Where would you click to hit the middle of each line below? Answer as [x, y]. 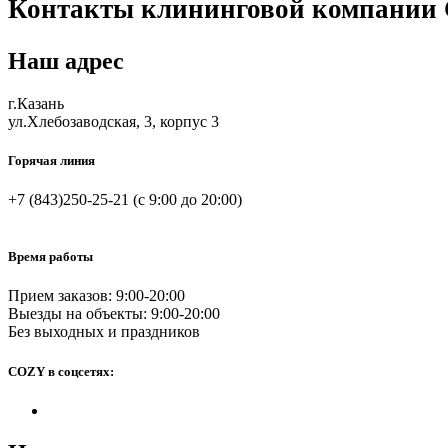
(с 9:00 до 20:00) [187, 200]
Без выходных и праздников [104, 332]
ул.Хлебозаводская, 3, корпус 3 [113, 121]
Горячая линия [51, 160]
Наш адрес [66, 60]
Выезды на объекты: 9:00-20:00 [114, 314]
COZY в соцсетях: [61, 371]
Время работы [50, 257]
